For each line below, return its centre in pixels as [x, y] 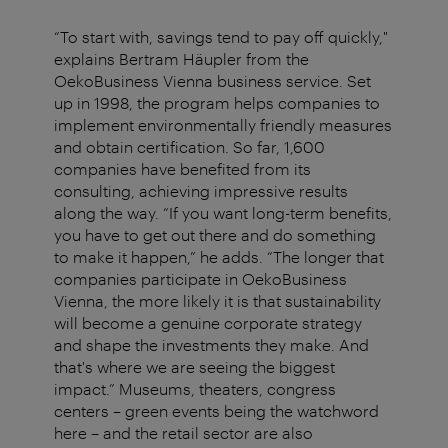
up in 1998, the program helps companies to [217, 103]
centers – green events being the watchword [216, 411]
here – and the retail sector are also [183, 433]
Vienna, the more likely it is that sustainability [217, 301]
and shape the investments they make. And [211, 345]
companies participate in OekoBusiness [200, 279]
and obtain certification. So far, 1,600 [189, 147]
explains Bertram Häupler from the [181, 59]
